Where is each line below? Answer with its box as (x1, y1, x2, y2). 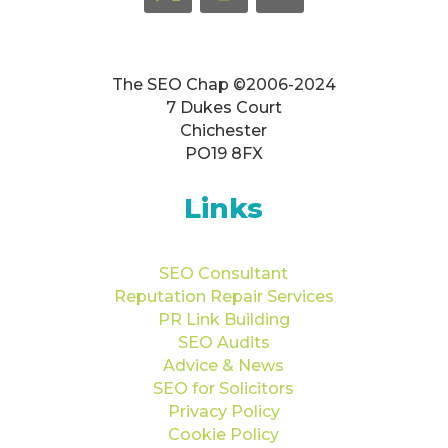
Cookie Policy (168, 424, 280, 444)
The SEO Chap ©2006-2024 (111, 74, 336, 94)
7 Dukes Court (165, 97, 282, 117)
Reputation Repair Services (113, 286, 334, 306)
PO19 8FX (184, 143, 263, 163)
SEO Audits (177, 332, 270, 352)
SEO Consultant (159, 263, 289, 283)
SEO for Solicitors (153, 378, 295, 398)
